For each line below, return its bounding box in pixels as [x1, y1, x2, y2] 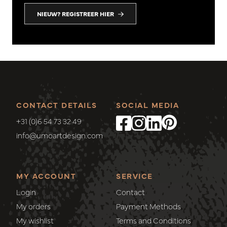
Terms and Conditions [116, 215, 191, 226]
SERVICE [116, 170, 153, 181]
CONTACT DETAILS [16, 99, 97, 110]
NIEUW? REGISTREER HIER [37, 10, 114, 18]
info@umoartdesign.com [16, 130, 103, 141]
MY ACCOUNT [16, 170, 76, 181]
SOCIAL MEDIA [116, 99, 179, 110]
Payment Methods [116, 201, 181, 212]
